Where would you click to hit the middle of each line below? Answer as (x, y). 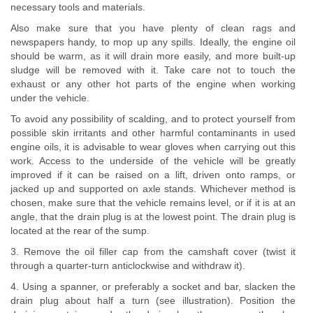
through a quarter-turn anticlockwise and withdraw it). (128, 265)
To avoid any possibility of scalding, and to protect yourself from (153, 119)
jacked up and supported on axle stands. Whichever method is (153, 189)
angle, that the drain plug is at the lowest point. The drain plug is (153, 217)
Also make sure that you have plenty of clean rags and (153, 28)
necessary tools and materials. (78, 7)
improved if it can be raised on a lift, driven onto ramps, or (153, 175)
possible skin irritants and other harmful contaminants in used (153, 133)
